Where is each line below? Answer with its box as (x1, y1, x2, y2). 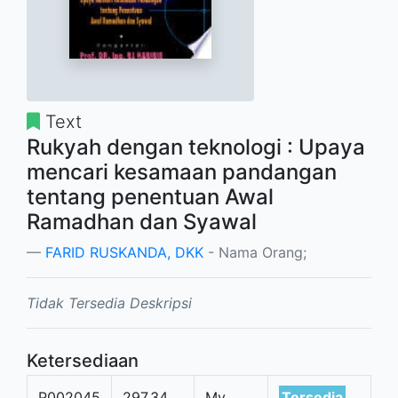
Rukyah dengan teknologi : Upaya (27, 133, 365, 160)
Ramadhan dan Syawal (27, 208, 257, 235)
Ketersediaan (27, 349, 139, 371)
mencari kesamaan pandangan (27, 158, 337, 185)
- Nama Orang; (203, 243, 306, 261)
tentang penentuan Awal (27, 183, 274, 210)
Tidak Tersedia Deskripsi (27, 293, 192, 312)
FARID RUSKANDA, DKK (45, 243, 203, 261)
